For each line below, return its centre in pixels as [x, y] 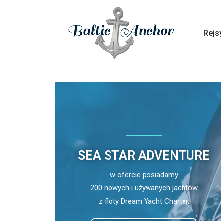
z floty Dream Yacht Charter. [144, 201]
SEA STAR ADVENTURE [144, 155]
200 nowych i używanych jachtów [144, 188]
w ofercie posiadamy [144, 174]
